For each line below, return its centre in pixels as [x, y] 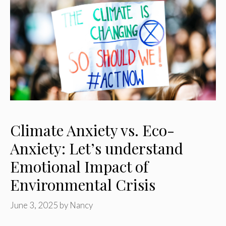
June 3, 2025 [34, 205]
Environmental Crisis [83, 184]
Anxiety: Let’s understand [97, 148]
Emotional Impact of [79, 166]
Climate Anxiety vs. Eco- [92, 130]
